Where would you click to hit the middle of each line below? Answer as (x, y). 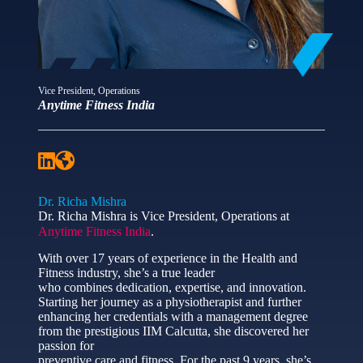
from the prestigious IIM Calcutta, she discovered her (173, 331)
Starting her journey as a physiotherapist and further (169, 301)
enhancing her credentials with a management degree (173, 316)
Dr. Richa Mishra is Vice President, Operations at (163, 216)
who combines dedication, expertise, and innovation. (172, 287)
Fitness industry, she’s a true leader (126, 272)
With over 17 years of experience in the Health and (167, 258)
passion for (66, 345)
